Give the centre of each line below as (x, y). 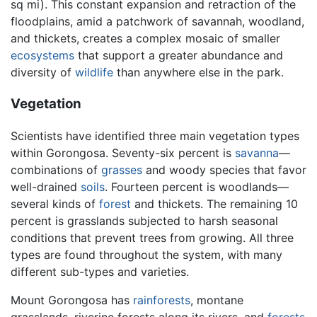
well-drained (46, 186)
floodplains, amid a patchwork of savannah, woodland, (157, 22)
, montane (217, 300)
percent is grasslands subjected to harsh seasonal (144, 220)
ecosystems (42, 56)
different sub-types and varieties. (100, 271)
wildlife (94, 73)
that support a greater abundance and (179, 56)
